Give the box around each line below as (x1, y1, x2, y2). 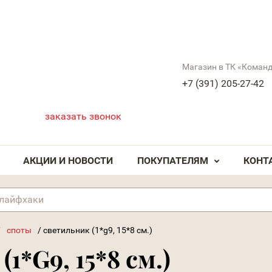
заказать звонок (45, 110, 121, 122)
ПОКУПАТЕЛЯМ (137, 155, 208, 166)
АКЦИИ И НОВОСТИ (23, 155, 113, 166)
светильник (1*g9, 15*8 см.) (43, 225, 152, 235)
